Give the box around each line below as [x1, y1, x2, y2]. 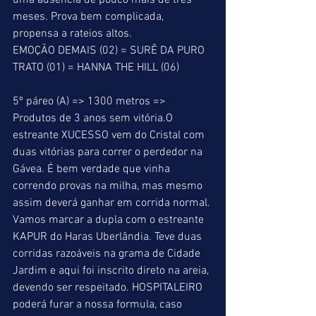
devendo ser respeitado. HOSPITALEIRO [13, 281, 205, 295]
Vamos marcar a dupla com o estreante [13, 213, 207, 227]
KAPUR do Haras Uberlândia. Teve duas [13, 230, 205, 244]
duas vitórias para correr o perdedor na [13, 145, 205, 159]
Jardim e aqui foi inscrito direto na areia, [13, 264, 212, 278]
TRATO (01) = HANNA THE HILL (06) [13, 61, 179, 75]
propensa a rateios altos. [13, 27, 132, 41]
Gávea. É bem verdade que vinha [13, 162, 173, 176]
